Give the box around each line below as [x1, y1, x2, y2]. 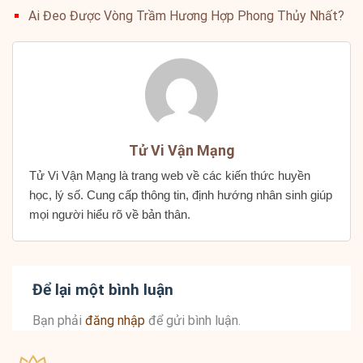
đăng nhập [85, 312, 145, 328]
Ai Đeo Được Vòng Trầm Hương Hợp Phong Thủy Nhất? [28, 8, 344, 24]
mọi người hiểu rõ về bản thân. [29, 207, 190, 222]
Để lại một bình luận [32, 280, 177, 300]
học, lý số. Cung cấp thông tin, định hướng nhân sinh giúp [29, 188, 332, 203]
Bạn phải [32, 312, 85, 328]
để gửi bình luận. [145, 312, 241, 328]
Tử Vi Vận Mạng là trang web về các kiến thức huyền [29, 169, 310, 183]
